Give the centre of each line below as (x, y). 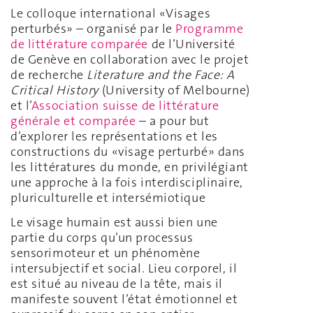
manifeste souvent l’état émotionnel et (124, 299)
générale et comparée (73, 121)
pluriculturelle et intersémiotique (108, 198)
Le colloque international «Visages (111, 14)
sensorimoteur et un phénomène (105, 253)
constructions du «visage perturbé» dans (128, 152)
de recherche (49, 75)
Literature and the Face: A (161, 75)
